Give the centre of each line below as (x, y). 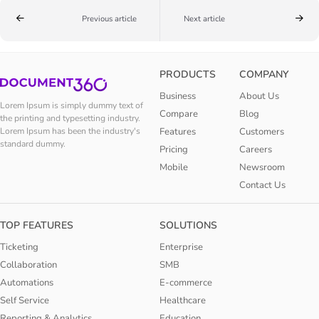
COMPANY (264, 74)
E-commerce (186, 282)
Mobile (174, 167)
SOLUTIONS (188, 225)
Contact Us (262, 185)
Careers (256, 149)
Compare (179, 114)
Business (178, 96)
